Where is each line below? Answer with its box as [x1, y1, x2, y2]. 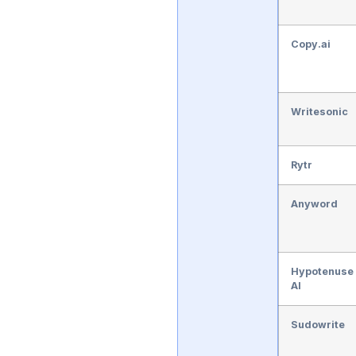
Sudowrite [291, 318, 346, 331]
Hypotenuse [291, 265, 354, 277]
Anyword [291, 197, 339, 210]
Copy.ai [291, 37, 331, 50]
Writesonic [291, 105, 349, 118]
